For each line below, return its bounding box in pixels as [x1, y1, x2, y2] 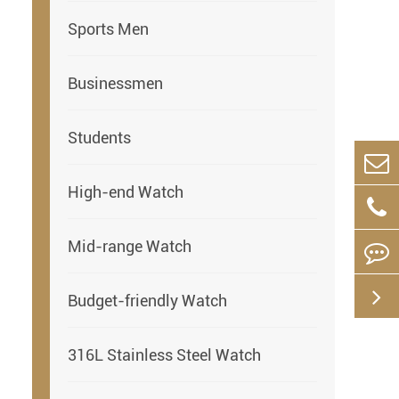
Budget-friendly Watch [68, 290, 227, 310]
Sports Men [68, 19, 149, 38]
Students [68, 127, 131, 147]
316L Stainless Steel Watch [68, 345, 261, 364]
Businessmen [68, 73, 163, 93]
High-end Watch [68, 182, 183, 201]
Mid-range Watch [68, 236, 191, 256]
